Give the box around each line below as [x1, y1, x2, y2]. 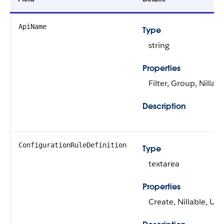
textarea [148, 158, 179, 169]
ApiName [18, 22, 46, 30]
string [148, 40, 169, 50]
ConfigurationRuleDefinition [18, 141, 126, 149]
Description [142, 101, 186, 111]
